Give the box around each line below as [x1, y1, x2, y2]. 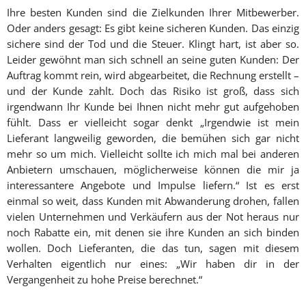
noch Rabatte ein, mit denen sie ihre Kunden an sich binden [7, 225, 299, 239]
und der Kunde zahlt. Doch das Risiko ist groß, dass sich [7, 84, 299, 98]
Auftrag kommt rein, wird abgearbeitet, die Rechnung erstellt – [7, 68, 299, 82]
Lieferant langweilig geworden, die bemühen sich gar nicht [7, 131, 299, 145]
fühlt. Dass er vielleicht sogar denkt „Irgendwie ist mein [7, 115, 299, 129]
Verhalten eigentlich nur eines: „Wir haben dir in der [7, 257, 299, 270]
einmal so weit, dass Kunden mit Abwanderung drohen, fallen [7, 194, 299, 208]
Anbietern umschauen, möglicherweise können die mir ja [7, 163, 299, 176]
